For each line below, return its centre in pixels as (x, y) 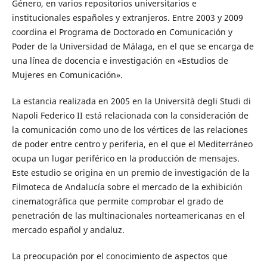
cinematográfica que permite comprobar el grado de (117, 201)
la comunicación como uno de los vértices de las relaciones (130, 130)
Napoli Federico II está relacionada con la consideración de (130, 116)
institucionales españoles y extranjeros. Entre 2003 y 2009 (127, 18)
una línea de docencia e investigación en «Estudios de (120, 61)
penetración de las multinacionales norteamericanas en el (128, 216)
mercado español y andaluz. (68, 230)
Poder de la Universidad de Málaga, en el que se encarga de (133, 46)
